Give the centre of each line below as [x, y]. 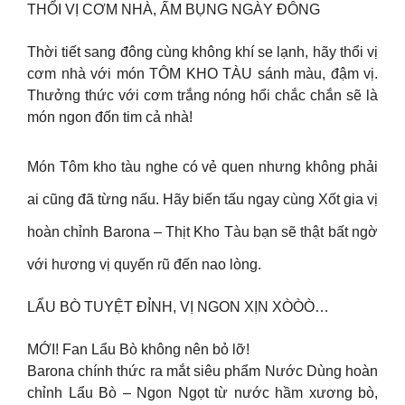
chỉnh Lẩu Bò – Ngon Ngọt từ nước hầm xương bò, [202, 392]
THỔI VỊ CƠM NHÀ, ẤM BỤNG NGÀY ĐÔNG [174, 10]
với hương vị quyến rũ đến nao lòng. [144, 265]
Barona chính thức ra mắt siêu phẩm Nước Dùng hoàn [202, 371]
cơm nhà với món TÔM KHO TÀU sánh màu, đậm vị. [202, 73]
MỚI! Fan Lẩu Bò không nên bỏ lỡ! [138, 349]
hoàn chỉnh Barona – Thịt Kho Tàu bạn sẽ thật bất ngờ [202, 232]
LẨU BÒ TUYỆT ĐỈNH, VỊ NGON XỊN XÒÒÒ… [178, 307]
